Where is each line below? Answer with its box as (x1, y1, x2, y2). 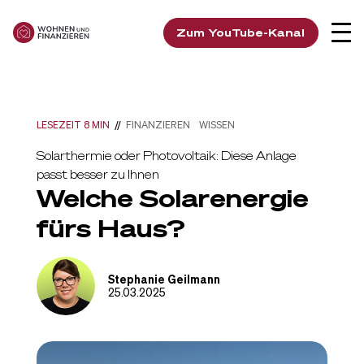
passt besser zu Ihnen (36, 167, 159, 182)
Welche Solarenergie (36, 182, 309, 214)
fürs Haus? (36, 212, 185, 245)
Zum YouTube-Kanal (176, 25, 305, 40)
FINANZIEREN (125, 119, 190, 131)
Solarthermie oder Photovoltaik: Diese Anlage (36, 148, 297, 163)
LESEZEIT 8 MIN (36, 119, 110, 131)
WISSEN (198, 119, 235, 131)
